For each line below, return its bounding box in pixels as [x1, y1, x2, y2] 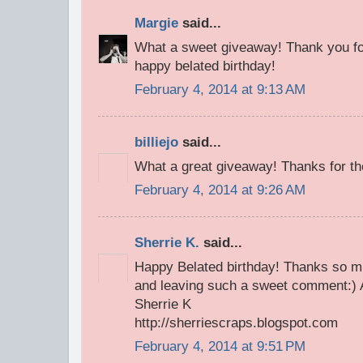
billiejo [135, 134, 178, 150]
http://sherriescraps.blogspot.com [135, 314, 338, 331]
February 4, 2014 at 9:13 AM [135, 82, 305, 98]
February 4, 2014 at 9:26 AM [135, 182, 305, 199]
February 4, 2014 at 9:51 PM [135, 339, 305, 355]
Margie [135, 15, 178, 31]
